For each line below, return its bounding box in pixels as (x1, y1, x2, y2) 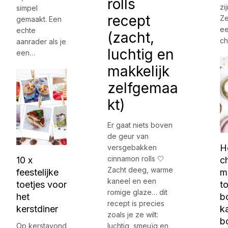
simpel (16, 4, 38, 13)
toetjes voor (16, 179, 67, 190)
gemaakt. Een (16, 15, 62, 24)
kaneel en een (107, 177, 157, 186)
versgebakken (107, 143, 157, 152)
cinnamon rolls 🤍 (107, 154, 165, 163)
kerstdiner (16, 204, 58, 215)
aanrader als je (16, 37, 66, 46)
